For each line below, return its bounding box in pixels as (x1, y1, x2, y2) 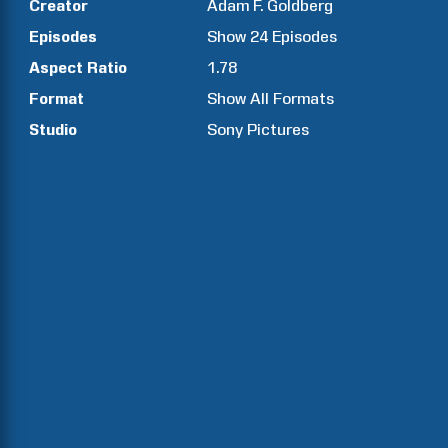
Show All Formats (207, 89, 335, 108)
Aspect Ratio (29, 58, 127, 77)
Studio (29, 120, 77, 139)
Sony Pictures (207, 120, 310, 139)
